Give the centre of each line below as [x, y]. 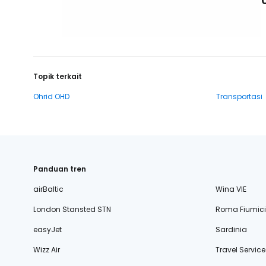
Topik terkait [58, 76]
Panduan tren [60, 169]
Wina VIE [231, 189]
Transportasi [239, 96]
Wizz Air [47, 250]
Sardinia [231, 229]
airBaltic [48, 189]
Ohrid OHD [51, 96]
